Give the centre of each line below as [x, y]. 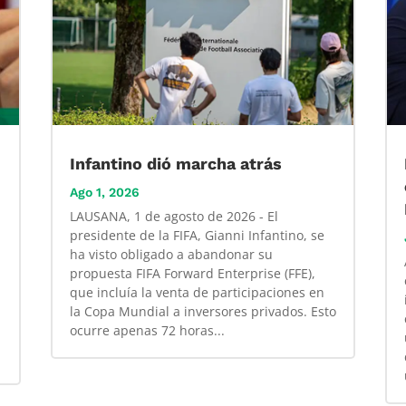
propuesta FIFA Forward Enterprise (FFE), [192, 273]
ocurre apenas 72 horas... [147, 330]
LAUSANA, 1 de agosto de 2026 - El [174, 216]
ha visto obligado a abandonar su [171, 254]
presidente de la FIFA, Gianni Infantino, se [197, 235]
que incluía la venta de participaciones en [197, 292]
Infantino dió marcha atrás [175, 163]
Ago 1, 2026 [104, 192]
